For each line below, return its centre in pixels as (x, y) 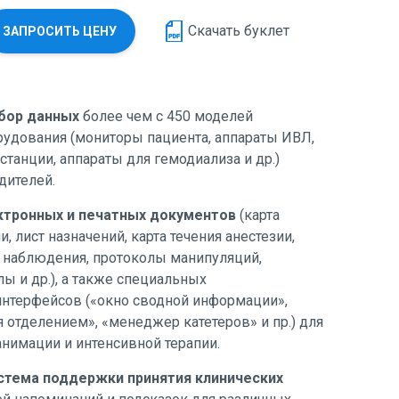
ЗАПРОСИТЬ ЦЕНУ (60, 31)
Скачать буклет (239, 31)
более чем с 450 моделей (166, 116)
